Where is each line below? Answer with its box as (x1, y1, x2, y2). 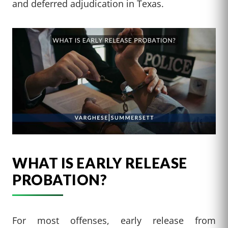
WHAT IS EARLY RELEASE (12, 154, 187, 172)
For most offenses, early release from (12, 213, 216, 226)
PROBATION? (12, 170, 107, 188)
